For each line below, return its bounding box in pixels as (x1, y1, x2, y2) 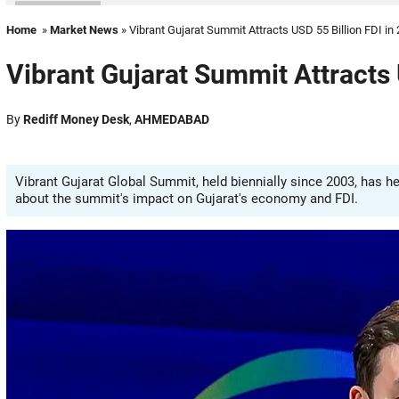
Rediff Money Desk (23, 112, 129, 126)
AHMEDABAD (134, 112, 209, 126)
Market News (50, 23, 118, 37)
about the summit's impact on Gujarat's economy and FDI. (15, 191, 358, 207)
